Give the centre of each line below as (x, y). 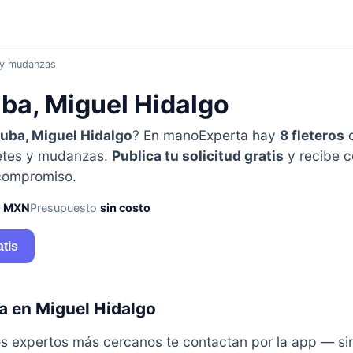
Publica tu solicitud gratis (197, 155)
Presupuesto (65, 207)
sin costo (125, 207)
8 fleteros (312, 135)
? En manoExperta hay (206, 135)
